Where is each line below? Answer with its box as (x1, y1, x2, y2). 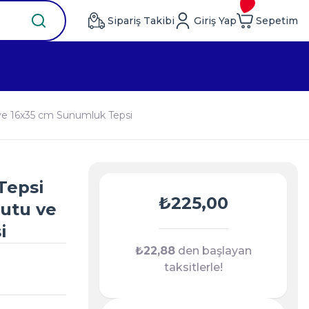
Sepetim (256, 14, 298, 27)
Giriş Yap (194, 14, 237, 27)
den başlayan (175, 244, 252, 257)
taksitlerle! (163, 261, 223, 274)
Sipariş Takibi (108, 14, 175, 27)
